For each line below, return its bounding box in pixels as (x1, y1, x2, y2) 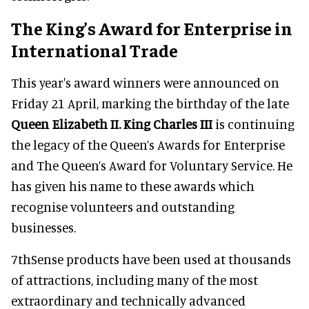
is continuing (212, 115, 295, 132)
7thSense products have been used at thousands (11, 250, 291, 267)
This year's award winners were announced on (11, 74, 279, 90)
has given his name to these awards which (11, 177, 255, 194)
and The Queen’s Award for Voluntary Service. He (11, 157, 292, 173)
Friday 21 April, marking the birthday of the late (11, 94, 289, 111)
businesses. (11, 219, 76, 235)
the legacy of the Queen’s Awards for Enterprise (11, 136, 285, 152)
